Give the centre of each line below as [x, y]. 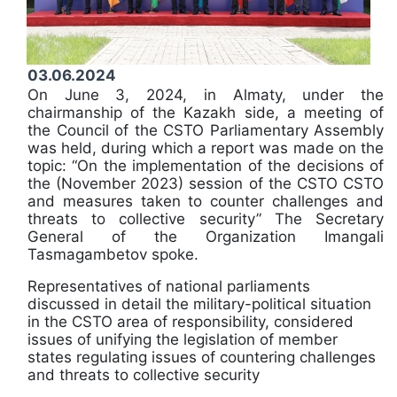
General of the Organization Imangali [206, 236]
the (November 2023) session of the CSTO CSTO [206, 183]
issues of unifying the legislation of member [183, 339]
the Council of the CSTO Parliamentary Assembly [206, 130]
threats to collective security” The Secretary [206, 218]
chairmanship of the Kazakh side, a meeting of [206, 112]
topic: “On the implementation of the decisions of [206, 165]
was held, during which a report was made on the [206, 148]
